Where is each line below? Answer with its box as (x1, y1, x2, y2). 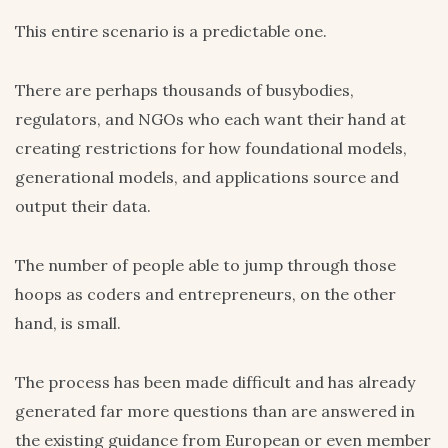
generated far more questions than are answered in (15, 401, 415, 422)
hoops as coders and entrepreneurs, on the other (15, 284, 396, 305)
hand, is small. (15, 313, 121, 334)
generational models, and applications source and (15, 167, 399, 188)
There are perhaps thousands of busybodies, (15, 80, 354, 101)
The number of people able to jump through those (15, 255, 396, 276)
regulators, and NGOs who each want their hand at (15, 109, 406, 130)
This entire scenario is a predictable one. (15, 21, 327, 42)
